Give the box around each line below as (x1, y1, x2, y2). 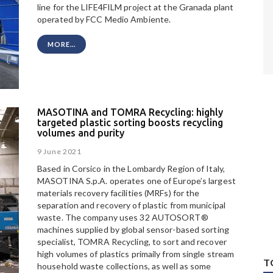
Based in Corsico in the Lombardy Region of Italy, (37, 163, 225, 174)
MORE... (48, 40, 76, 49)
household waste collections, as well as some (37, 261, 211, 272)
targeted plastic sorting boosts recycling (37, 116, 223, 128)
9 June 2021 (37, 147, 82, 157)
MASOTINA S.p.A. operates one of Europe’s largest (37, 175, 236, 186)
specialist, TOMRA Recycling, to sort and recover (37, 236, 227, 247)
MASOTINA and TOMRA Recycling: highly (37, 106, 223, 118)
